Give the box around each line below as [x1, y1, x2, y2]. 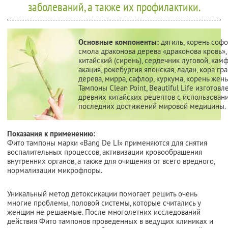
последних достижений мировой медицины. [78, 101, 226, 111]
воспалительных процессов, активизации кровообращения [7, 147, 202, 157]
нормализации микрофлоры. [7, 165, 102, 175]
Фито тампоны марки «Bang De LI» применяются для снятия [7, 137, 207, 148]
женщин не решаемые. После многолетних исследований [7, 207, 201, 217]
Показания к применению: [7, 128, 95, 138]
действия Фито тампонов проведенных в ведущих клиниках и [7, 216, 213, 226]
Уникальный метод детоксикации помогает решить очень [7, 188, 197, 198]
